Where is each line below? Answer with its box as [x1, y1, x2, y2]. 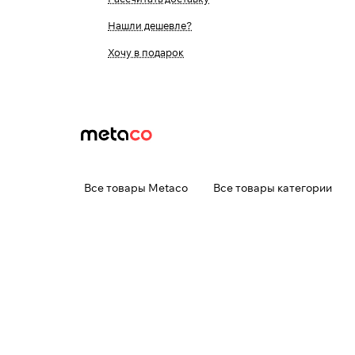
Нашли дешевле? [108, 19, 192, 32]
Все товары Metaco [84, 181, 188, 195]
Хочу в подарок [108, 46, 184, 59]
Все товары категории [213, 181, 332, 195]
